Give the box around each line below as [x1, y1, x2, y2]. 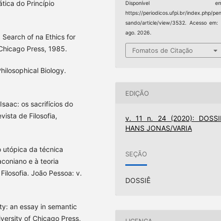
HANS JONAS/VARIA [125, 124, 192, 133]
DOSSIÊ [125, 176, 151, 185]
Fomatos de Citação [132, 46, 193, 55]
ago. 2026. [125, 29, 152, 36]
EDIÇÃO [125, 89, 149, 97]
